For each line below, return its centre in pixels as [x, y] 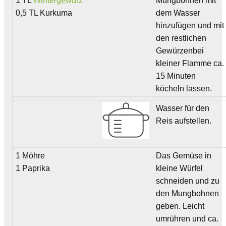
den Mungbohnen [188, 193]
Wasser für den [183, 108]
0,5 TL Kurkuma [44, 13]
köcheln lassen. [184, 88]
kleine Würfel [180, 168]
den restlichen [181, 38]
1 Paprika [33, 168]
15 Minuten [176, 76]
